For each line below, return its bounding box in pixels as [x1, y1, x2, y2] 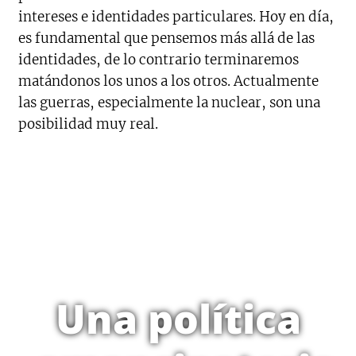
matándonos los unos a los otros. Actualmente [18, 72, 319, 90]
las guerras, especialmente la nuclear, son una [18, 93, 321, 111]
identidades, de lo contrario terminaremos [18, 50, 300, 68]
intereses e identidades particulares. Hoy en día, [18, 7, 335, 25]
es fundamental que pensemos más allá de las [18, 29, 315, 47]
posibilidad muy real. [18, 114, 159, 133]
